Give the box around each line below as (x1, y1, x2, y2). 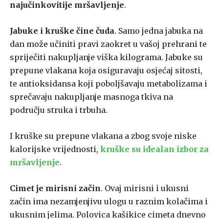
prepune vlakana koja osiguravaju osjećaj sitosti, (10, 66, 202, 76)
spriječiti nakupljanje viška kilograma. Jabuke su (10, 52, 203, 63)
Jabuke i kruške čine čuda (10, 26, 114, 36)
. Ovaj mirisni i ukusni (101, 183, 189, 194)
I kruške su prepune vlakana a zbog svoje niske (10, 131, 197, 141)
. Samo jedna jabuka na (114, 26, 203, 36)
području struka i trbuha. (10, 105, 108, 115)
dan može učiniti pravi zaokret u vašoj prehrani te (10, 39, 207, 49)
